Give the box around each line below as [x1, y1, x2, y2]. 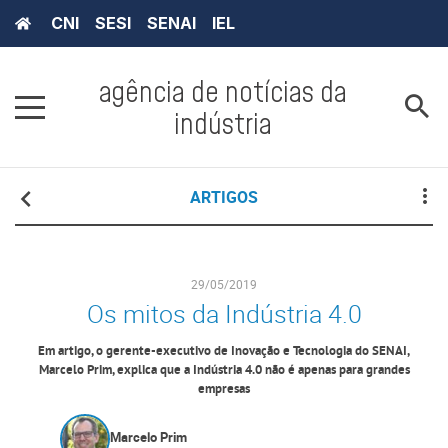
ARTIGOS [189, 186, 258, 208]
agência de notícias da [99, 74, 347, 109]
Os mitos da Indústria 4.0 [86, 297, 362, 330]
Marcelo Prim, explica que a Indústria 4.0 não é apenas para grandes [38, 362, 410, 379]
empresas [198, 381, 250, 398]
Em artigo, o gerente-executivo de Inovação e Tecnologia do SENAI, [38, 343, 410, 360]
